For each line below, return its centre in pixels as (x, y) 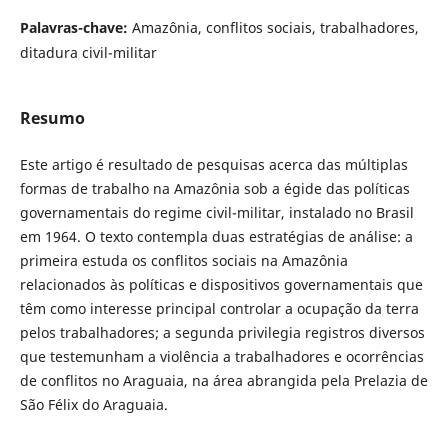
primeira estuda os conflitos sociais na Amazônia (183, 261)
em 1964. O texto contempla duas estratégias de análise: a (216, 237)
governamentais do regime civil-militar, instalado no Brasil (216, 213)
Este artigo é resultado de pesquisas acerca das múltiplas (213, 165)
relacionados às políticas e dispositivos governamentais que (221, 285)
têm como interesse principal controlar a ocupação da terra (219, 309)
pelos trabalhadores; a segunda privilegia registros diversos (222, 333)
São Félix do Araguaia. (93, 405)
